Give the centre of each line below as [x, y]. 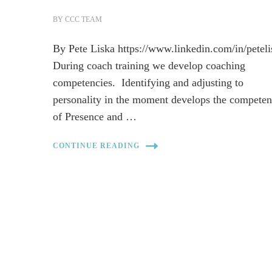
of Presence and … [95, 116]
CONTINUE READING [97, 146]
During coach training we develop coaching [149, 65]
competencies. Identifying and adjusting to [148, 82]
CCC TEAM [84, 19]
